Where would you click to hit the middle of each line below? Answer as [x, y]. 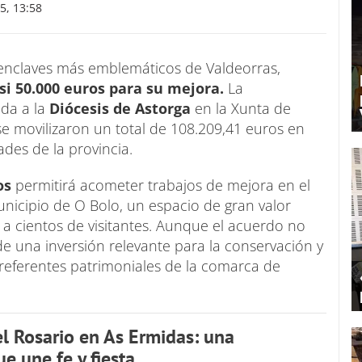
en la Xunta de [243, 109]
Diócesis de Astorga [122, 109]
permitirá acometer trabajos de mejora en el [161, 185]
